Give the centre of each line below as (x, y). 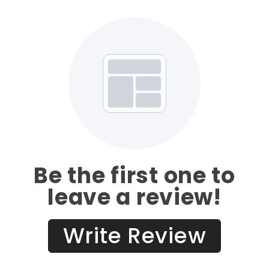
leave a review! (134, 198)
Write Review (134, 236)
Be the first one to (134, 176)
